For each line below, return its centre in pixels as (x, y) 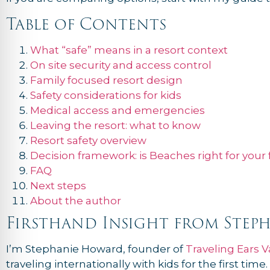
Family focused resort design (106, 80)
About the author (76, 201)
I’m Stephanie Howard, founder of (96, 249)
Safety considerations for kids (106, 96)
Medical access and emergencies (118, 111)
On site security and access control (121, 65)
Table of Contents (86, 24)
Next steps (58, 186)
